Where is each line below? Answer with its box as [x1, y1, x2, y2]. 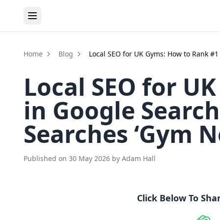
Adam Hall [122, 154, 156, 163]
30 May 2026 [69, 154, 110, 163]
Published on [24, 154, 69, 163]
